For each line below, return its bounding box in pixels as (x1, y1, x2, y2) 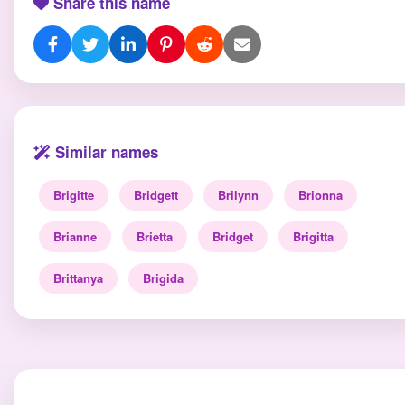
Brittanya (53, 269, 103, 287)
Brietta (137, 228, 173, 245)
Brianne (53, 228, 97, 245)
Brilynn (218, 186, 259, 203)
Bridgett (134, 186, 178, 203)
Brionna (298, 186, 343, 203)
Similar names (51, 141, 158, 163)
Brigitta (293, 228, 334, 245)
